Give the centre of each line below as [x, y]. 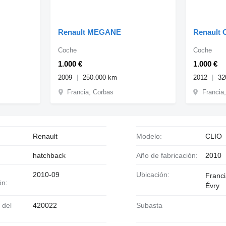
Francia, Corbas [91, 92]
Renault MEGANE [90, 32]
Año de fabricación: [169, 155]
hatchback [49, 155]
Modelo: [152, 136]
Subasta [151, 205]
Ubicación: [155, 174]
